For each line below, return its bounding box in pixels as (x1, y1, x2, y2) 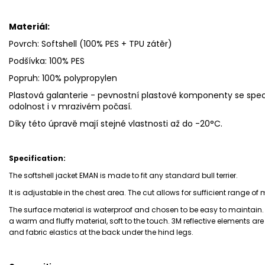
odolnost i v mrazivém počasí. (9, 101, 132, 113)
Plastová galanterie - (9, 89, 98, 102)
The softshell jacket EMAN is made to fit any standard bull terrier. (9, 170, 238, 181)
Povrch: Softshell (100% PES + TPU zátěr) (9, 38, 172, 50)
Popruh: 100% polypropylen (9, 72, 117, 85)
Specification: (9, 153, 66, 164)
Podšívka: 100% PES (9, 55, 87, 67)
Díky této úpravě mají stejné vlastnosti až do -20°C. (9, 118, 222, 130)
